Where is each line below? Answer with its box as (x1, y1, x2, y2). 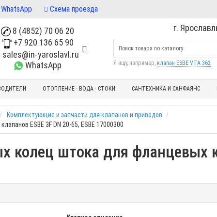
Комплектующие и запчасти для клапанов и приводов (7, 110, 162, 119)
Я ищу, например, (113, 60, 157, 67)
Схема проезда (48, 4, 98, 14)
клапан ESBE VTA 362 (157, 60, 211, 67)
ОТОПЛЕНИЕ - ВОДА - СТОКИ (42, 85, 115, 92)
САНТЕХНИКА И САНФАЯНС (131, 85, 200, 92)
